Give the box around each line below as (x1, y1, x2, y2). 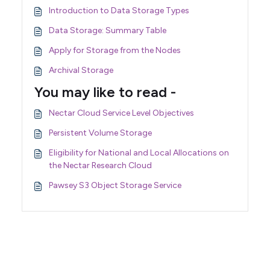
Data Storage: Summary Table (49, 25, 166, 36)
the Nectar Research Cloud (49, 160, 152, 171)
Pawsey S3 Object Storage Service (49, 180, 181, 190)
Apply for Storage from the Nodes (49, 45, 181, 55)
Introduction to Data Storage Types (49, 5, 189, 16)
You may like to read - (34, 83, 176, 101)
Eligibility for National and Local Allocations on (49, 147, 229, 158)
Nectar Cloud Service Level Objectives (49, 107, 194, 118)
